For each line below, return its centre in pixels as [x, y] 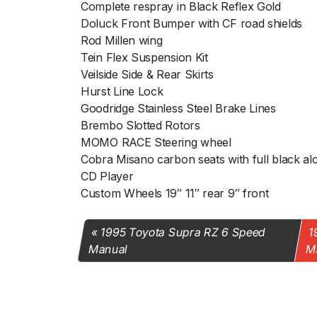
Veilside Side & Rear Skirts [147, 74]
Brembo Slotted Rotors [140, 125]
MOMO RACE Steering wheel [156, 142]
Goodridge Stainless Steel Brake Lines [178, 108]
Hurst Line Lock [122, 91]
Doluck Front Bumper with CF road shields [191, 23]
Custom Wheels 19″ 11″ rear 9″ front [175, 193]
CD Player [107, 176]
